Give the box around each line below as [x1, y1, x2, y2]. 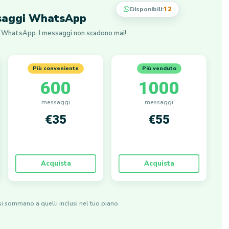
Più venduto [142, 64, 176, 73]
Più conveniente [33, 64, 79, 73]
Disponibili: [130, 5, 164, 13]
